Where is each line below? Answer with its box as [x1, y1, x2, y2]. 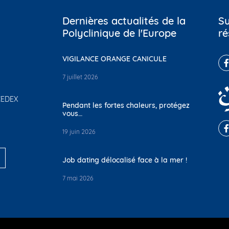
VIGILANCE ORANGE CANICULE [62, 54, 167, 63]
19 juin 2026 [62, 127, 95, 135]
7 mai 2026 [62, 174, 93, 182]
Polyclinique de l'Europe [62, 26, 176, 39]
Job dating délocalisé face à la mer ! [62, 155, 187, 165]
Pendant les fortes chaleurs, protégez [62, 100, 190, 110]
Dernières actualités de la [62, 14, 186, 27]
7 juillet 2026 [62, 73, 98, 81]
